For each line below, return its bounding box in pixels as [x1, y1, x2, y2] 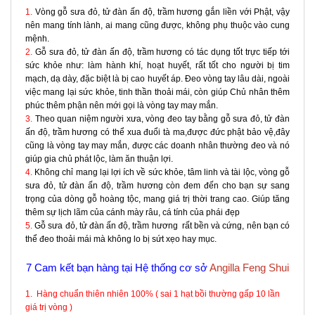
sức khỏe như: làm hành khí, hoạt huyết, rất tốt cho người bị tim [25, 60, 290, 70]
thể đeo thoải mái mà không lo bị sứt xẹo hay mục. [25, 233, 217, 244]
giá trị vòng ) [25, 302, 72, 312]
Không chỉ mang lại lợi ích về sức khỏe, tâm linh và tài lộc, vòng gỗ [32, 167, 290, 177]
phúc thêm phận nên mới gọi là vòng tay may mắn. [25, 100, 218, 110]
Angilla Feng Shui [210, 261, 289, 274]
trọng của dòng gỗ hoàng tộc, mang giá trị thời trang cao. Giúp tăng [25, 193, 290, 204]
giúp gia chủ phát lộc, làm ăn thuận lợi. [25, 153, 173, 164]
